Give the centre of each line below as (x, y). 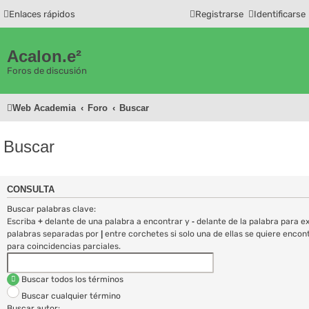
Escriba (22, 221)
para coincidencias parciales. (64, 246)
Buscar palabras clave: (51, 209)
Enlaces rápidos (42, 14)
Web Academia (44, 108)
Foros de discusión (47, 71)
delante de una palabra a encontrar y (117, 221)
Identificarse (280, 14)
